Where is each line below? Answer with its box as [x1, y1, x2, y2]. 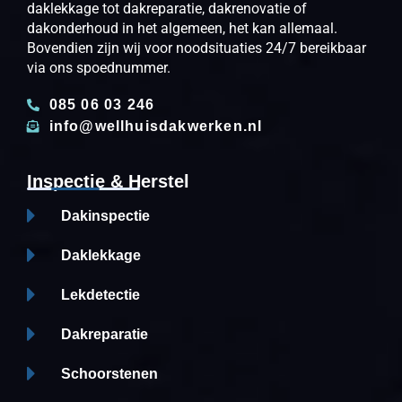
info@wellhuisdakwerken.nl [48, 118, 263, 135]
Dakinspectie [60, 207, 150, 223]
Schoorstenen [60, 365, 158, 381]
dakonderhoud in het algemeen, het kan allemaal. [27, 20, 337, 38]
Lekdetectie [60, 286, 140, 302]
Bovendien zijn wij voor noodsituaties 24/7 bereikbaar [27, 39, 366, 57]
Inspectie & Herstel [27, 171, 189, 192]
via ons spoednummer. [27, 59, 170, 77]
